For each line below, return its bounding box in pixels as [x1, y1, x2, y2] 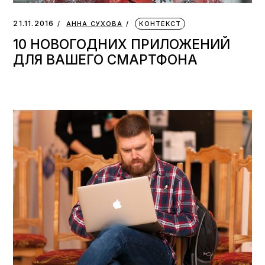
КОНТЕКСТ [139, 20, 182, 28]
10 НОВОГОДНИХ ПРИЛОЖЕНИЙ [13, 36, 231, 53]
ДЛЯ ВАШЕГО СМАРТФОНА [13, 51, 198, 68]
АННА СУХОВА [66, 20, 123, 28]
